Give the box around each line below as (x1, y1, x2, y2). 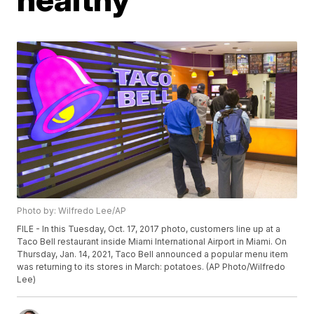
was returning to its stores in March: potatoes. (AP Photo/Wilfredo (17, 261, 286, 273)
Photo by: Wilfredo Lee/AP (17, 205, 127, 217)
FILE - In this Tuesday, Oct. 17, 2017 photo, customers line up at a (17, 224, 281, 235)
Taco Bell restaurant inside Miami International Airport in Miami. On (17, 236, 287, 247)
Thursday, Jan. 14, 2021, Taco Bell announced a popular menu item (17, 249, 289, 260)
